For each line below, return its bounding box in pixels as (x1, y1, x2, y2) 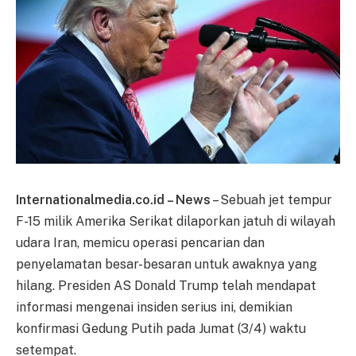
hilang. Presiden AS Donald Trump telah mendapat (16, 277, 316, 293)
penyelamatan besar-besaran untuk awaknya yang (16, 256, 317, 272)
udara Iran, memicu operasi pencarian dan (16, 234, 265, 250)
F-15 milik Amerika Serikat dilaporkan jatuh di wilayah (16, 213, 335, 229)
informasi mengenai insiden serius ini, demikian (16, 299, 292, 315)
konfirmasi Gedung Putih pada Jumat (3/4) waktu (16, 320, 306, 336)
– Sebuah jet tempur (211, 192, 332, 207)
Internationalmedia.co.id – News (16, 192, 211, 207)
